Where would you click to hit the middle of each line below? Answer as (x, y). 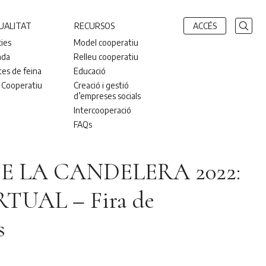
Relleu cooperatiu (106, 56)
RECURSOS (95, 26)
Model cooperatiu (106, 42)
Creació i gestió (102, 85)
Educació (90, 71)
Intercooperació (103, 110)
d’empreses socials (107, 96)
